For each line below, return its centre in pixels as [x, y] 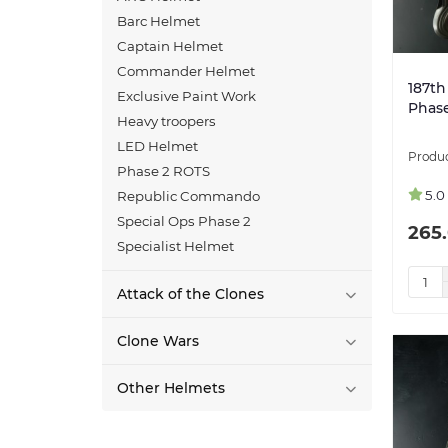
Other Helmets [171, 388]
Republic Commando [188, 196]
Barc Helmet [158, 21]
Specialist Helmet [175, 246]
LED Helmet [157, 146]
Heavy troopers [166, 121]
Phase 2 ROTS [163, 171]
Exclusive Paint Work [186, 96]
